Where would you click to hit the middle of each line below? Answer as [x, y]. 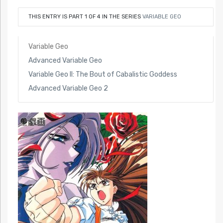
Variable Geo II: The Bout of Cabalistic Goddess [103, 74]
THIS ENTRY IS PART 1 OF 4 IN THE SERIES [85, 16]
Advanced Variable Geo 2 [68, 88]
